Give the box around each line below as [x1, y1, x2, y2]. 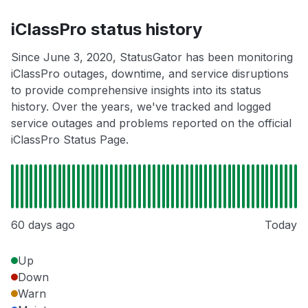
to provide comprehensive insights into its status [11, 83, 261, 98]
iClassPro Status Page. [11, 133, 129, 147]
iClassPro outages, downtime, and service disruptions [11, 67, 289, 81]
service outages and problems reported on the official [11, 116, 291, 131]
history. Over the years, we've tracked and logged [11, 100, 271, 114]
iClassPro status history [11, 19, 202, 40]
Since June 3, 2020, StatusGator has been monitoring [11, 50, 293, 65]
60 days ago [11, 218, 75, 232]
